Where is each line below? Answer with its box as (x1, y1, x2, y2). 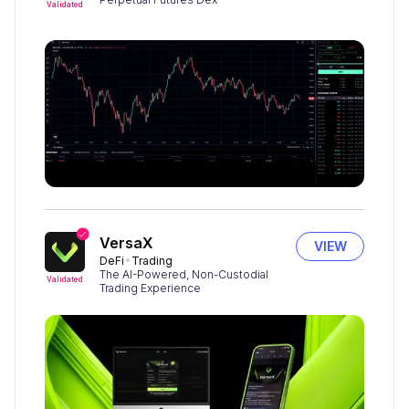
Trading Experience (100, 280, 201, 295)
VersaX (100, 233, 153, 252)
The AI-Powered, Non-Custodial (100, 267, 268, 281)
